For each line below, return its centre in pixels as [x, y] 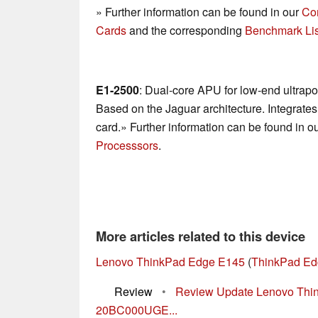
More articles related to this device [201, 236]
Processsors [127, 146]
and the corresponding [186, 31]
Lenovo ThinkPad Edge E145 [170, 262]
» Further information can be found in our [199, 12]
